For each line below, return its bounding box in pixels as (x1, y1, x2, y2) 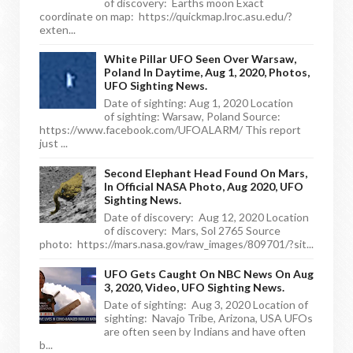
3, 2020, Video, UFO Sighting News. (104, 280, 284, 294)
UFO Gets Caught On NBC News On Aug (104, 266, 314, 281)
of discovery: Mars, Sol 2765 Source (104, 224, 281, 238)
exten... (39, 22, 76, 36)
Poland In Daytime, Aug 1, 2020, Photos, (104, 65, 310, 80)
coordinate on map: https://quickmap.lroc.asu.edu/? (39, 9, 292, 23)
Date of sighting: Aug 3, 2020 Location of (104, 297, 308, 311)
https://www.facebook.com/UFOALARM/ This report (39, 123, 301, 137)
